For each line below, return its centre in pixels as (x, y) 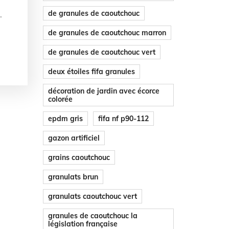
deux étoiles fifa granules (91, 71)
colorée (60, 99)
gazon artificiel (74, 138)
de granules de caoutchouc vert (101, 52)
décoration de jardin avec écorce (104, 91)
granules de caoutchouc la (93, 215)
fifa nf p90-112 (123, 118)
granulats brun (73, 177)
